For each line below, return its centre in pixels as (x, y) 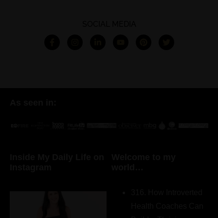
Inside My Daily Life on (57, 157)
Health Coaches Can (167, 206)
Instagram (31, 168)
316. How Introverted (167, 192)
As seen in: (33, 102)
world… (128, 168)
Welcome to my (144, 157)
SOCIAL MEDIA (109, 24)
